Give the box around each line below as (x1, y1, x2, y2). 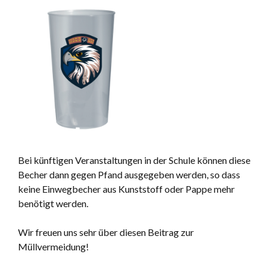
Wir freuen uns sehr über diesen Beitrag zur (18, 226, 194, 238)
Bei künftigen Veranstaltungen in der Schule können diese (18, 154, 250, 166)
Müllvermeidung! (18, 241, 89, 253)
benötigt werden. (18, 198, 88, 210)
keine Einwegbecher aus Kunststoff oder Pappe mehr (18, 183, 235, 195)
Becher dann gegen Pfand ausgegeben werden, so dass (18, 169, 240, 181)
